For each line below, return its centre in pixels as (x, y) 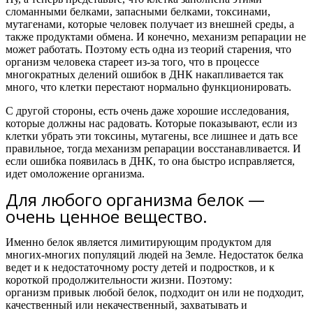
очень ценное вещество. (107, 216)
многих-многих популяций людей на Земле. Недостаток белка (154, 255)
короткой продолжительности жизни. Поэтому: (119, 280)
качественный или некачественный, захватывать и (126, 305)
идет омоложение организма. (75, 174)
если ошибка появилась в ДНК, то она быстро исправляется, (150, 161)
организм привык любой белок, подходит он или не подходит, (155, 292)
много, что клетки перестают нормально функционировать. (148, 87)
